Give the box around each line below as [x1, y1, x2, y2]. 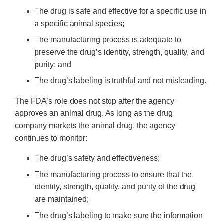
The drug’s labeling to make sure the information [35, 211, 203, 220]
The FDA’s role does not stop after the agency [15, 97, 174, 106]
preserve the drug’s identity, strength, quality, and [35, 48, 204, 57]
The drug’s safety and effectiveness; [35, 154, 162, 163]
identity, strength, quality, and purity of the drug [35, 183, 195, 191]
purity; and [35, 60, 71, 69]
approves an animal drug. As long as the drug [15, 109, 173, 118]
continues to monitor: [15, 134, 87, 143]
